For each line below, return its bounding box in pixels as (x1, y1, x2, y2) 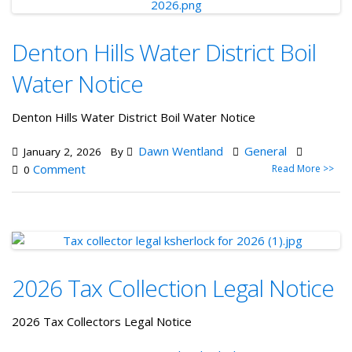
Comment (33, 161, 86, 177)
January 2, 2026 (20, 145, 101, 159)
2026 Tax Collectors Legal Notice (12, 313, 195, 329)
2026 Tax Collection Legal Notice (12, 272, 334, 304)
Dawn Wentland (138, 143, 223, 159)
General (244, 143, 287, 159)
